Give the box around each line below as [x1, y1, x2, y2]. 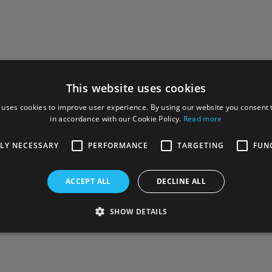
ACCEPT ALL [65, 175, 111, 186]
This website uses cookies [66, 80, 206, 95]
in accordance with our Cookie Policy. [50, 113, 183, 124]
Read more [183, 113, 222, 124]
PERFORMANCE [87, 140, 148, 151]
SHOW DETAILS [109, 206, 168, 217]
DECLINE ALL [156, 175, 206, 186]
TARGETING [177, 140, 224, 151]
